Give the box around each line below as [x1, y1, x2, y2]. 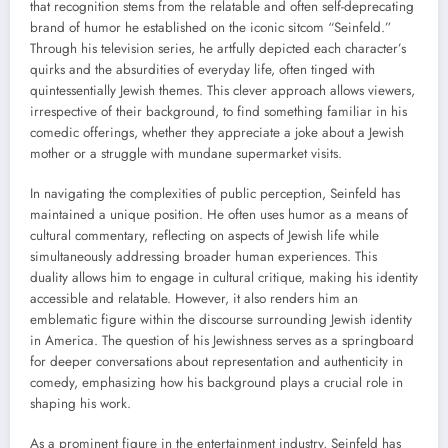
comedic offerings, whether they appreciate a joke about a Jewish [30, 122, 404, 142]
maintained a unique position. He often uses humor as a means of [30, 205, 408, 225]
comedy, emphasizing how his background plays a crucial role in [30, 373, 403, 393]
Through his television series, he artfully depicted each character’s [30, 38, 406, 58]
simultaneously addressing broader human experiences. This [30, 247, 377, 267]
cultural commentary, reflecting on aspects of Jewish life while [30, 226, 379, 246]
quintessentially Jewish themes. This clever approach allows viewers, [30, 80, 415, 100]
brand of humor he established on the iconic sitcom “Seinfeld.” [30, 17, 391, 37]
